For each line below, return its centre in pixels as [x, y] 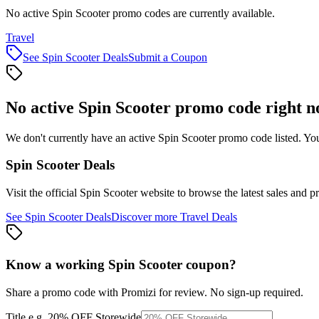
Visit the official [43, 193]
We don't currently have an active [82, 137]
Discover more [146, 217]
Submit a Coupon [168, 57]
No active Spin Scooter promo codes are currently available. [140, 13]
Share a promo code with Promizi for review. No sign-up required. [155, 292]
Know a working [57, 264]
